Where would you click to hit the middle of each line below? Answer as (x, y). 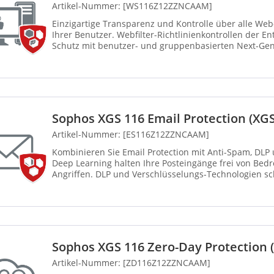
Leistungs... (75, 57)
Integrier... (73, 185)
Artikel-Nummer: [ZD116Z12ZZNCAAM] (131, 263)
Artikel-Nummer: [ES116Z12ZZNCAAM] (131, 135)
